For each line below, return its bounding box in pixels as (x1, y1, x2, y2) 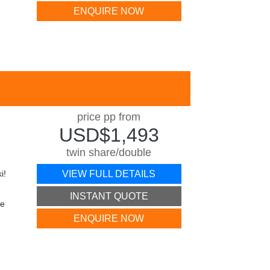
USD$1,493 (58, 124, 159, 146)
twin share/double (66, 146, 152, 159)
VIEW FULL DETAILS (62, 169, 156, 179)
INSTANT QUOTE (69, 191, 148, 201)
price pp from (77, 111, 141, 123)
